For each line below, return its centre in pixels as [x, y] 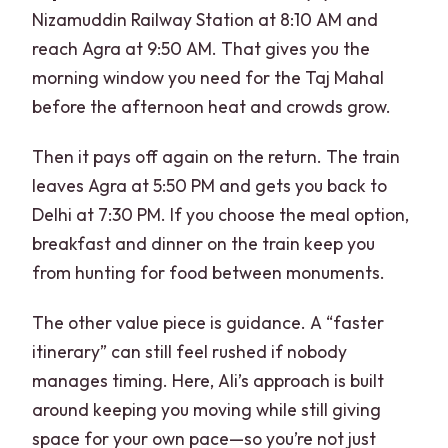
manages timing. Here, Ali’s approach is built [208, 380]
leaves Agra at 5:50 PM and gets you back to [210, 185]
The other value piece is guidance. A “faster [208, 322]
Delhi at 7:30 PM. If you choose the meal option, [221, 214]
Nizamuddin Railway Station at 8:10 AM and [205, 19]
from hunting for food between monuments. [209, 272]
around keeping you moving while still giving [207, 409]
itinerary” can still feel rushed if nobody [190, 351]
